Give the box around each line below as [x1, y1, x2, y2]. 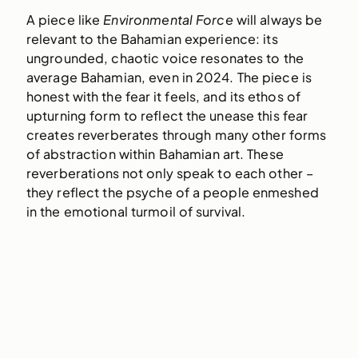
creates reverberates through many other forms [26, 126, 327, 144]
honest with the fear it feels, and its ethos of [26, 88, 300, 105]
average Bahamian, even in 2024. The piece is [26, 69, 312, 86]
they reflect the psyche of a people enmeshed [26, 184, 319, 201]
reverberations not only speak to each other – [26, 165, 314, 182]
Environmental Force [103, 11, 233, 29]
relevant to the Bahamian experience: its [26, 30, 278, 48]
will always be [233, 11, 323, 29]
